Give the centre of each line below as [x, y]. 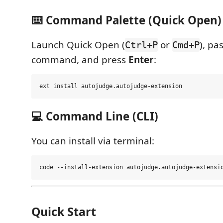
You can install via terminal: [93, 141]
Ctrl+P [141, 45]
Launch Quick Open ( [78, 45]
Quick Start [64, 212]
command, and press [80, 60]
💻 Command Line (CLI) [95, 116]
